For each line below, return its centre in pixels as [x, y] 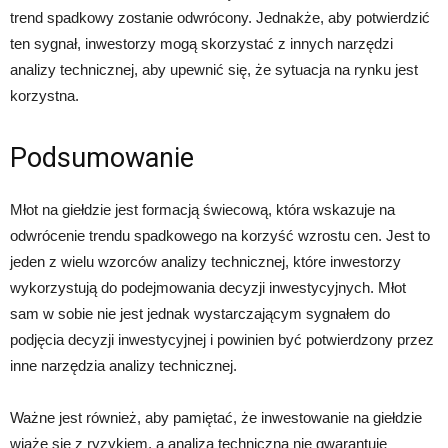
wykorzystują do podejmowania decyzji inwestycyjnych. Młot [208, 287]
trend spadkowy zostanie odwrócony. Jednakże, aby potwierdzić [220, 17]
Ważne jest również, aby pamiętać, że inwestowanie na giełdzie [216, 417]
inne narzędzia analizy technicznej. [123, 365]
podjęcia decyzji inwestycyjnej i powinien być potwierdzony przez [222, 339]
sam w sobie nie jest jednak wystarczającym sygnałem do [200, 313]
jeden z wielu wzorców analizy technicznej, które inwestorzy [205, 261]
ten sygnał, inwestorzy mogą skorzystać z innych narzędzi [201, 43]
